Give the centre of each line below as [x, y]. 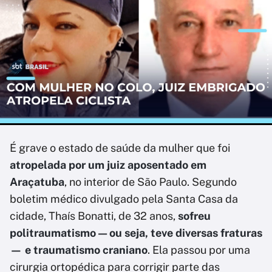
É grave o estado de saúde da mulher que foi [120, 148]
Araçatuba [37, 182]
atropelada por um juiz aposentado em [108, 165]
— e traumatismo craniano [79, 250]
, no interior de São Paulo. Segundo [151, 182]
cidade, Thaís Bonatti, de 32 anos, [94, 216]
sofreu [194, 216]
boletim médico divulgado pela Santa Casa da [124, 199]
